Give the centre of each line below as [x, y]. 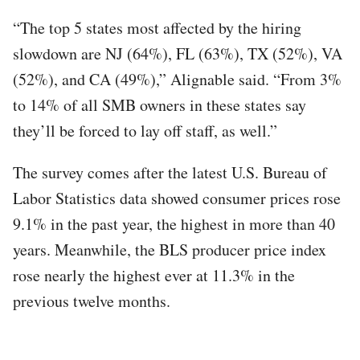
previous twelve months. [92, 301]
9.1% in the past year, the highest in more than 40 [174, 223]
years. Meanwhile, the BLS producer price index [170, 249]
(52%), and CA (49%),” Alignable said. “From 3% [177, 79]
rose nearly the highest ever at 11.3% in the [154, 275]
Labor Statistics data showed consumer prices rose [177, 198]
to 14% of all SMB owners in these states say [160, 104]
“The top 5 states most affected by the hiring [157, 27]
